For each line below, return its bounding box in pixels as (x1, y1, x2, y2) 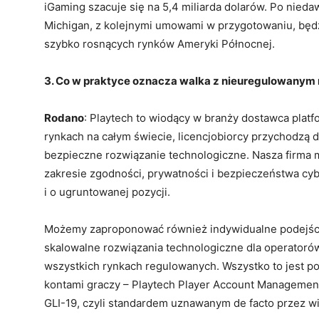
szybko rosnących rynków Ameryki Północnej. (44, 37, 275, 51)
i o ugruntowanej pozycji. (44, 185, 170, 199)
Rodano (44, 111, 84, 125)
